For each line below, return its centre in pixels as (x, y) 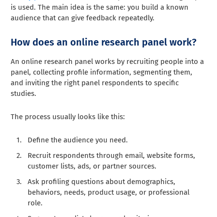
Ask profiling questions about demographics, (102, 181)
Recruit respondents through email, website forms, (112, 155)
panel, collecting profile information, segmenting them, (102, 72)
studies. (24, 93)
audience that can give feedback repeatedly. (83, 18)
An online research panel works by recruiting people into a (108, 61)
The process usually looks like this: (68, 116)
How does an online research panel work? (104, 42)
